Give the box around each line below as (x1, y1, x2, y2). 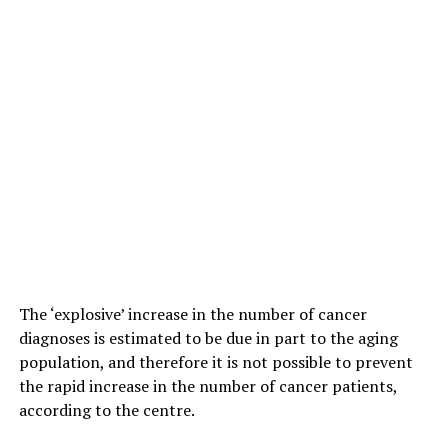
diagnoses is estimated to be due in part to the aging (18, 326, 398, 349)
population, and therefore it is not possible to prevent (18, 350, 413, 373)
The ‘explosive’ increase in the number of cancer (18, 302, 367, 325)
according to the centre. (18, 398, 195, 421)
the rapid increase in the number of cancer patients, (18, 374, 397, 397)
